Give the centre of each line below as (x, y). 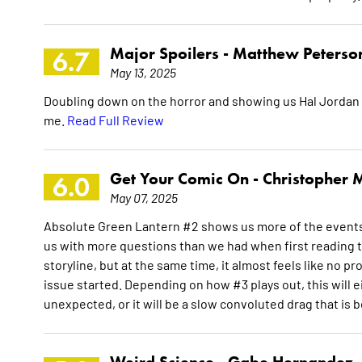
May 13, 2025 (143, 72)
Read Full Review (115, 120)
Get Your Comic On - (186, 179)
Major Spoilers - (171, 54)
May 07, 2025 (143, 198)
